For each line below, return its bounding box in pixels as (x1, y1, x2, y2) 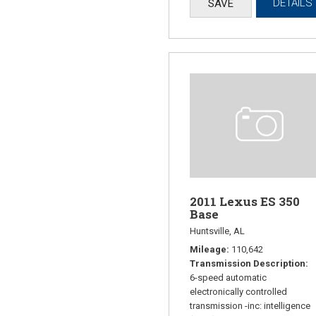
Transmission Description (190, 258, 305, 269)
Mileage (190, 244, 226, 255)
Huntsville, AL (190, 226, 245, 237)
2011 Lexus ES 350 (190, 193, 300, 210)
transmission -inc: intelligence (190, 300, 310, 312)
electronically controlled (190, 286, 287, 298)
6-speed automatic (190, 272, 267, 284)
